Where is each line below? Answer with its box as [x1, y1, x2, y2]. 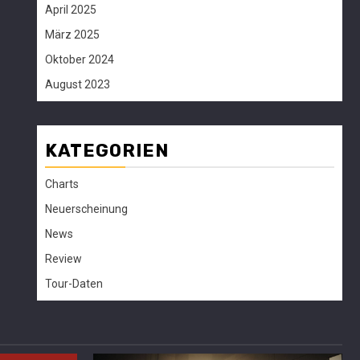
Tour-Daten [45, 277, 103, 290]
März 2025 [45, 28, 100, 41]
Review [45, 252, 82, 265]
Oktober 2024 [45, 53, 114, 66]
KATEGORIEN [45, 140, 169, 162]
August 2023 [45, 78, 110, 91]
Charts [45, 178, 79, 190]
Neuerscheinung [45, 202, 128, 215]
